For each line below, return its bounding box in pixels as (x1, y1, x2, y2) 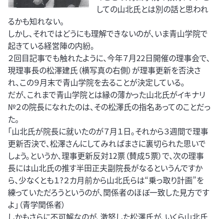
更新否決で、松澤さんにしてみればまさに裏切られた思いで (8, 137, 206, 150)
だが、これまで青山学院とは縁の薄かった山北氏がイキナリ (8, 88, 205, 101)
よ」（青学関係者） (8, 198, 66, 211)
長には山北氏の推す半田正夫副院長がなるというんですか (8, 162, 202, 174)
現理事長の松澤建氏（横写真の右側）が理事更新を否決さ (8, 64, 201, 76)
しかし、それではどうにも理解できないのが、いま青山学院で (8, 27, 208, 40)
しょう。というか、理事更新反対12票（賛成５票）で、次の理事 (8, 150, 204, 162)
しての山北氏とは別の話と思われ (96, 3, 209, 15)
